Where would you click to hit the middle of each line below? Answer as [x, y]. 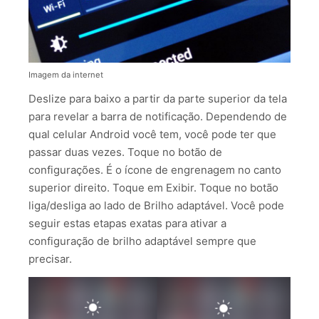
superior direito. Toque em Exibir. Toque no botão [153, 187]
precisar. [50, 258]
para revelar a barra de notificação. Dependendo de [158, 116]
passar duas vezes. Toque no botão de [125, 152]
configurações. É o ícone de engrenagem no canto [155, 169]
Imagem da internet [66, 74]
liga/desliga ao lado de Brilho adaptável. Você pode [156, 205]
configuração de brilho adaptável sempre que [142, 241]
